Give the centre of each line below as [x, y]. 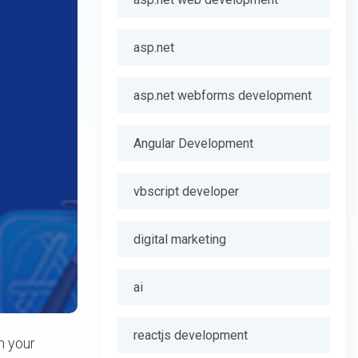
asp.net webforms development [223, 95]
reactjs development [191, 335]
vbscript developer [186, 191]
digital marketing [180, 239]
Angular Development [193, 143]
